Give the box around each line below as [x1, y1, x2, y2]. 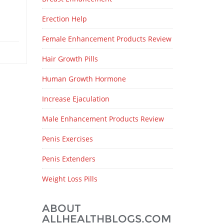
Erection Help [41, 14, 87, 23]
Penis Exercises [41, 134, 93, 143]
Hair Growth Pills [41, 54, 98, 63]
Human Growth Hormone [41, 74, 126, 83]
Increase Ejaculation [41, 94, 109, 103]
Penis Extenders [41, 154, 95, 163]
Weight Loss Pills [41, 174, 97, 183]
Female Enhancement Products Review [41, 34, 171, 43]
